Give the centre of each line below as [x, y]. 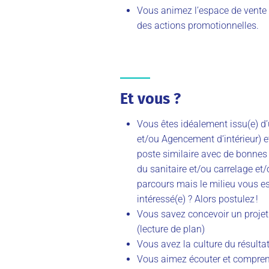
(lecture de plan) [171, 229]
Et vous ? [150, 98]
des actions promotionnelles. [198, 25]
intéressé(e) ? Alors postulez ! [198, 199]
